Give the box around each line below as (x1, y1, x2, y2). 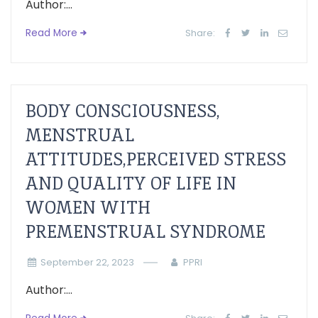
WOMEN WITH (26, 197, 150, 219)
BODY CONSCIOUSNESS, (26, 100, 220, 122)
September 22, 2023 (40, 256, 134, 268)
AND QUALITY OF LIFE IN (26, 172, 236, 194)
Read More (26, 26, 77, 40)
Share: (185, 27, 216, 39)
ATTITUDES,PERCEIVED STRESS (26, 148, 286, 170)
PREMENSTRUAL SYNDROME (26, 221, 265, 243)
